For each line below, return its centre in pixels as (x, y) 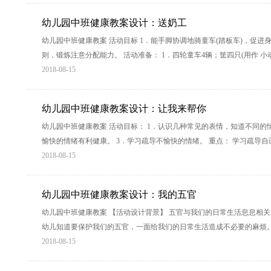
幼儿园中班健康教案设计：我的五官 (119, 194)
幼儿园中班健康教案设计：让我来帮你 (124, 109)
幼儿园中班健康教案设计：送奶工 (114, 23)
